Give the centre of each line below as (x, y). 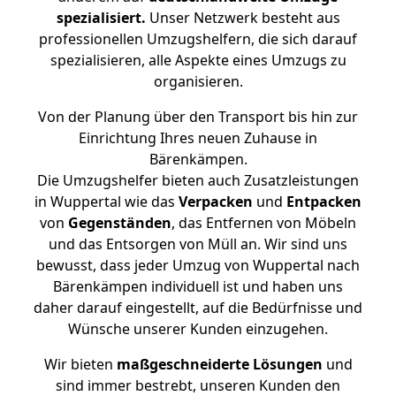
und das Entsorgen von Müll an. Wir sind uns (198, 244)
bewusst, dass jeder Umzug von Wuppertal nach (198, 265)
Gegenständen (120, 223)
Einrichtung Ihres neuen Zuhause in (198, 138)
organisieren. (198, 81)
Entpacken (324, 202)
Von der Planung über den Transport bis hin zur (198, 117)
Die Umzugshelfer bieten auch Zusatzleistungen (198, 180)
